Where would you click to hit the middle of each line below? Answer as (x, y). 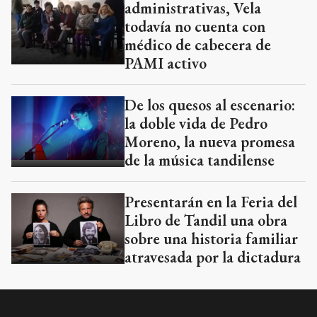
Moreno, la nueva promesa (210, 142)
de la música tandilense (200, 160)
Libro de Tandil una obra (206, 220)
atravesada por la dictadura (213, 257)
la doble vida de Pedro (196, 123)
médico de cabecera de (198, 45)
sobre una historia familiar (211, 238)
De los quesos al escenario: (210, 105)
